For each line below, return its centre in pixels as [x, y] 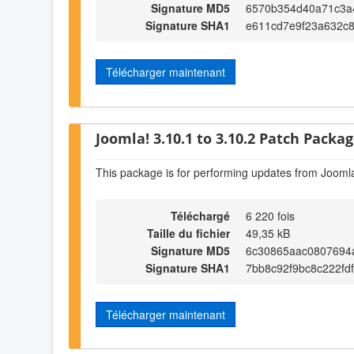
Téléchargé [200, 215]
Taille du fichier [188, 233]
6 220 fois [270, 215]
